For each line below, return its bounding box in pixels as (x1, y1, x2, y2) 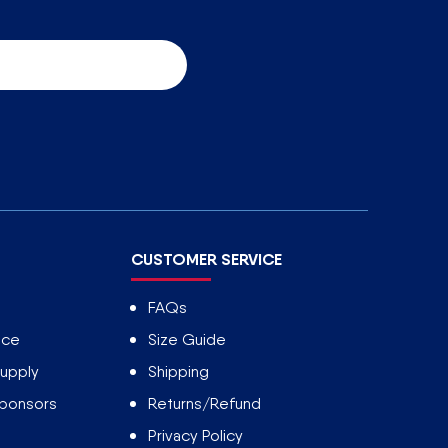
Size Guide (148, 329, 227, 349)
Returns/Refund (148, 393, 262, 413)
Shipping (148, 361, 210, 381)
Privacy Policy (148, 425, 244, 445)
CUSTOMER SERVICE (131, 248, 283, 269)
